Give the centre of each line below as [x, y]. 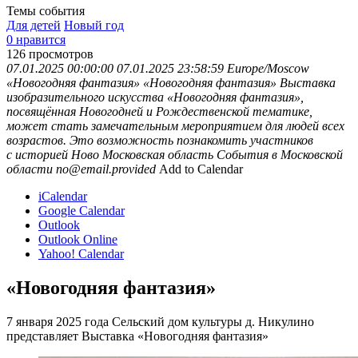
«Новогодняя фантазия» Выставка [239, 83]
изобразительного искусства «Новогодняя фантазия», [155, 97]
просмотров [61, 54]
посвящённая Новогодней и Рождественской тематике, [159, 112]
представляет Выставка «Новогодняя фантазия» [137, 336]
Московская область [158, 155]
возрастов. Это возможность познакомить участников [160, 141]
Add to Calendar [201, 169]
